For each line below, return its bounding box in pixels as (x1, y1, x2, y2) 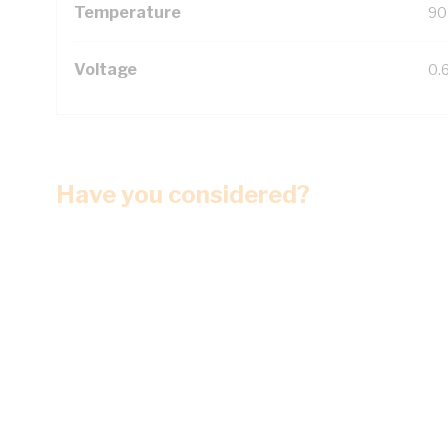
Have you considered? (56, 180, 310, 209)
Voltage (74, 60, 137, 79)
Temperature (74, 3, 181, 22)
